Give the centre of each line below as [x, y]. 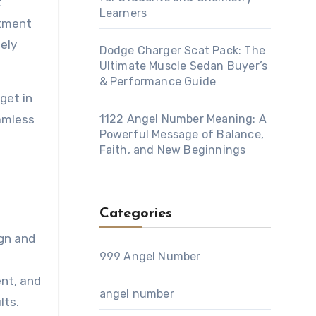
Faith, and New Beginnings [172, 150]
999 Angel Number [150, 256]
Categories [135, 214]
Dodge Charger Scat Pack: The [182, 50]
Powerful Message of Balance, [182, 134]
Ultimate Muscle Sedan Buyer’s [183, 66]
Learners [123, 13]
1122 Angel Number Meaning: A [183, 119]
